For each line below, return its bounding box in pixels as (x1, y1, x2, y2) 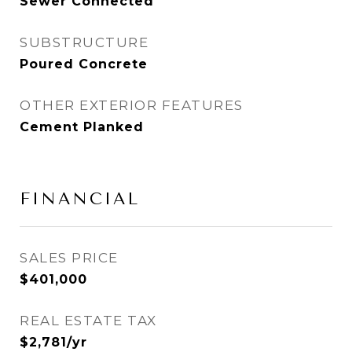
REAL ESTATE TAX (20, 313, 157, 328)
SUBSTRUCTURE (20, 35, 148, 50)
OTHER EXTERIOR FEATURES (20, 97, 244, 113)
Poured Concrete (20, 57, 148, 71)
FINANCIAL (20, 189, 140, 208)
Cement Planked (20, 119, 144, 134)
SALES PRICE (20, 250, 119, 266)
